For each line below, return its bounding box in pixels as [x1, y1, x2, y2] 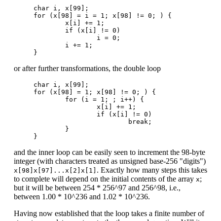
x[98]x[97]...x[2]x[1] [14, 166, 97, 174]
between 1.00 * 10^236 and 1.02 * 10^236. [14, 192, 150, 201]
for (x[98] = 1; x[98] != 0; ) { [34, 88, 156, 96]
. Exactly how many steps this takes [97, 165, 207, 174]
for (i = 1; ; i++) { [34, 95, 65, 103]
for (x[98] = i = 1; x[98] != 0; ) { [34, 11, 172, 19]
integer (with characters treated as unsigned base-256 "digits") [14, 156, 206, 165]
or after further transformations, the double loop [14, 64, 161, 73]
